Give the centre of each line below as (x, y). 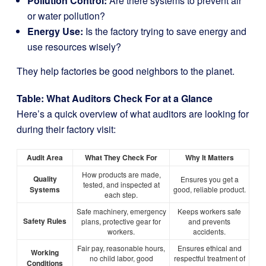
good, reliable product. (209, 189)
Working (45, 252)
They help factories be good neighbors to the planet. (126, 71)
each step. (121, 194)
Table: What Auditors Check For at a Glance (115, 98)
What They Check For (121, 157)
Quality (45, 179)
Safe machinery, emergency (121, 211)
